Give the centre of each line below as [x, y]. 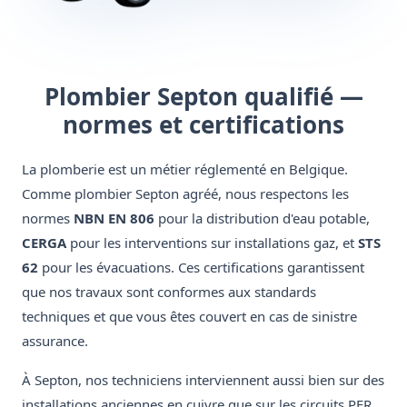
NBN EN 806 [114, 218]
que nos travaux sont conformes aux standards [169, 292]
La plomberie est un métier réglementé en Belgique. [185, 169]
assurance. [55, 341]
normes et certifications [203, 125]
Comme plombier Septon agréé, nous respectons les [185, 194]
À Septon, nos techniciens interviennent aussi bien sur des [203, 380]
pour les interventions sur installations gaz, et [212, 243]
